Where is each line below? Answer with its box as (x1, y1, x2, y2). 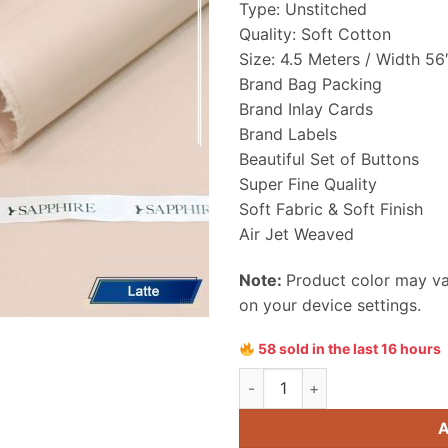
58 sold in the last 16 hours (254, 340, 441, 358)
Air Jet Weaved (239, 223, 354, 244)
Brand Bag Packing (239, 73, 382, 94)
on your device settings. (239, 294, 421, 315)
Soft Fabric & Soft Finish (239, 198, 423, 219)
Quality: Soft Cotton (239, 23, 391, 44)
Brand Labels (239, 123, 337, 144)
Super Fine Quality (239, 173, 377, 194)
